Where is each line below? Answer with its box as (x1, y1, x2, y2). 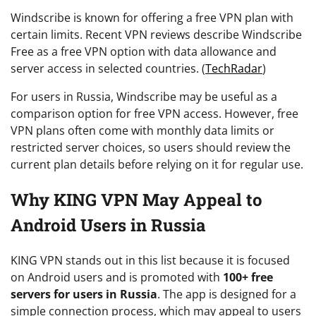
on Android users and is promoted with (11, 269, 223, 286)
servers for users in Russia (11, 286, 157, 303)
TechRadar (205, 61, 262, 77)
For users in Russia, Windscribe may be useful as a (11, 89, 277, 105)
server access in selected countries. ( (11, 61, 205, 77)
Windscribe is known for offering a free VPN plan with (11, 10, 293, 26)
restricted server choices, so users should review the (11, 140, 291, 156)
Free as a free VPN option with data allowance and (11, 44, 276, 60)
